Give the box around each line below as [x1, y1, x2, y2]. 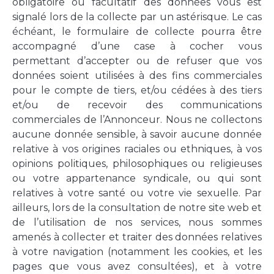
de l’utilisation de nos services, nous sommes [12, 216, 262, 228]
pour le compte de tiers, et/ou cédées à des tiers [12, 84, 262, 96]
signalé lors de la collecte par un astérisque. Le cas [12, 10, 262, 23]
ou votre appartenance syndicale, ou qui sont [12, 172, 262, 184]
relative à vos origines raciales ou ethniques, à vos [12, 143, 262, 155]
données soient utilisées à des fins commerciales [12, 69, 262, 81]
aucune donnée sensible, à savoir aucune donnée [12, 128, 262, 140]
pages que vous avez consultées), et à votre [12, 260, 262, 272]
